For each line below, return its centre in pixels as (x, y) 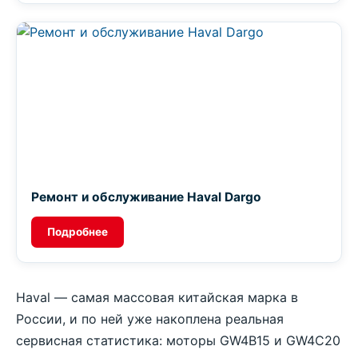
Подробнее (78, 232)
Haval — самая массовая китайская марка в (157, 297)
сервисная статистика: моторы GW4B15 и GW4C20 (178, 340)
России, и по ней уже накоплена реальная (150, 319)
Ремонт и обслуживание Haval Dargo (146, 197)
